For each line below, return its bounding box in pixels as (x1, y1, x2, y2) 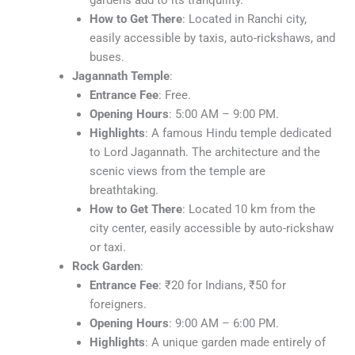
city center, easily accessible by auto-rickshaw (89, 221, 334, 236)
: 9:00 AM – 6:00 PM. (168, 316, 279, 331)
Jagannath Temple (71, 69, 170, 84)
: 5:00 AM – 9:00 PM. (168, 107, 279, 122)
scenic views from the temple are (89, 164, 265, 179)
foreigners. (89, 297, 147, 312)
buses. (89, 50, 124, 65)
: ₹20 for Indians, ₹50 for (158, 278, 286, 293)
